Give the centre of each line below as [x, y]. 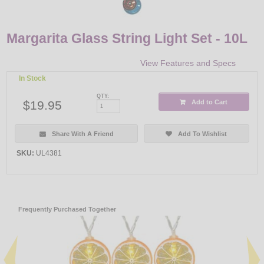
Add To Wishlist [203, 133]
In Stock [33, 79]
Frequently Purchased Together [67, 209]
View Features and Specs [188, 63]
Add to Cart [210, 102]
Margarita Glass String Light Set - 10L [127, 38]
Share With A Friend [82, 133]
